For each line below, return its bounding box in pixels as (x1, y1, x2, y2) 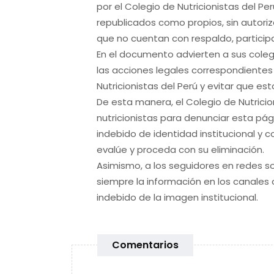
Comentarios (112, 237, 179, 252)
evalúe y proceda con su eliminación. (97, 143, 265, 157)
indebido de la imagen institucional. (97, 191, 259, 204)
